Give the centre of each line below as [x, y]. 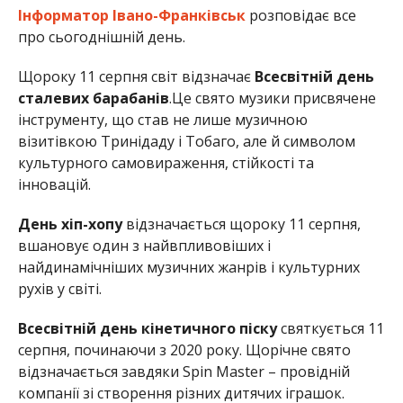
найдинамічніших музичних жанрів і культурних [188, 267]
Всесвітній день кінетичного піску [147, 328]
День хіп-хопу [70, 224]
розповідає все [300, 15]
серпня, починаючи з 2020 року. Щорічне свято [184, 349]
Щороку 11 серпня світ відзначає [136, 76]
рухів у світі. [59, 288]
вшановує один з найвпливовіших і [144, 245]
